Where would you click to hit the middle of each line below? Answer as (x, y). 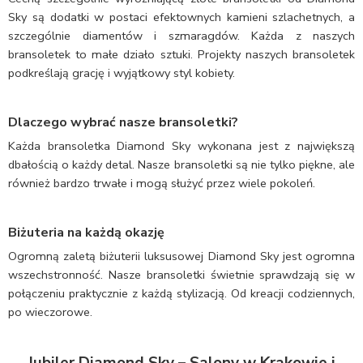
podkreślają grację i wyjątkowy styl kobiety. (122, 73)
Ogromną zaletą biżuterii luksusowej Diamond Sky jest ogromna (181, 256)
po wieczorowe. (50, 312)
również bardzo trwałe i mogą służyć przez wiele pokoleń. (162, 184)
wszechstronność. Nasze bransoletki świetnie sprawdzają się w (181, 275)
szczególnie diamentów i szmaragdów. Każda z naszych (181, 36)
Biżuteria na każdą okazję (86, 233)
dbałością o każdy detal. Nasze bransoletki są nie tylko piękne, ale (181, 165)
